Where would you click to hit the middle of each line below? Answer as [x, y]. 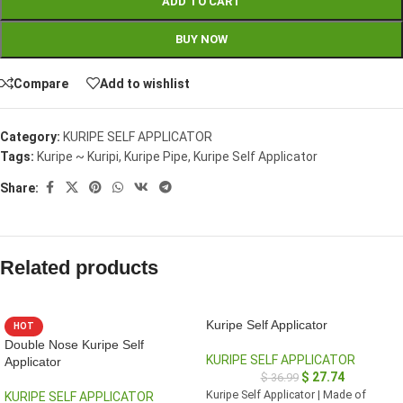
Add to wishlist [145, 83]
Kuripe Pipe [156, 157]
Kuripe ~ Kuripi [78, 157]
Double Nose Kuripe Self [74, 345]
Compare [41, 83]
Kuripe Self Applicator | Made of [286, 394]
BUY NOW [201, 39]
